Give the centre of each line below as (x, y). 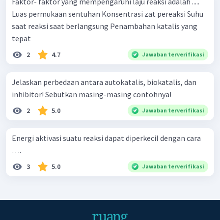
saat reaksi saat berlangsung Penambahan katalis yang (61, 26)
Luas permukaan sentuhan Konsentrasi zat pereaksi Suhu (57, 14)
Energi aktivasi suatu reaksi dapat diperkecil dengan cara (106, 138)
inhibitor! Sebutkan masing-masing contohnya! (92, 94)
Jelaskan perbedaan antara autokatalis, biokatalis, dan (104, 82)
